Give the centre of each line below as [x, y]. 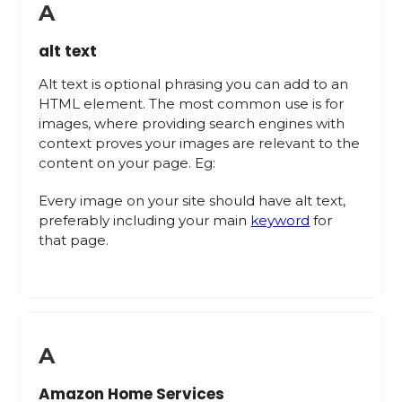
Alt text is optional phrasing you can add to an [194, 84]
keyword [280, 220]
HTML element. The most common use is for [192, 104]
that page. [74, 240]
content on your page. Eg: [127, 163]
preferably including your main [145, 220]
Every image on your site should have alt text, [192, 201]
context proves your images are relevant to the [200, 143]
